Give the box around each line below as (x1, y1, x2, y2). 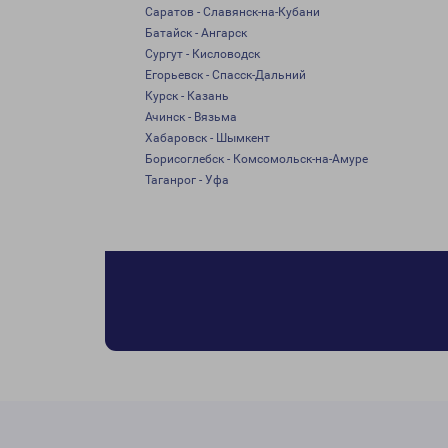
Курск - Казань (145, 89, 229, 103)
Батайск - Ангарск (145, 26, 247, 40)
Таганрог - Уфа (145, 173, 229, 187)
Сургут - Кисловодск (145, 47, 260, 61)
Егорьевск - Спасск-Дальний (145, 68, 306, 82)
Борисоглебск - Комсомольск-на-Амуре (145, 152, 368, 166)
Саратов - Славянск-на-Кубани (145, 5, 320, 19)
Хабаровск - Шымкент (145, 131, 270, 145)
